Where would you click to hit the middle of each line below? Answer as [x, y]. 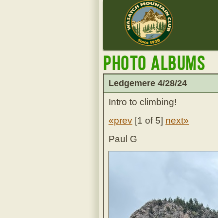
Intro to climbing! [143, 102]
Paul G [123, 139]
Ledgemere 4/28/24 [148, 83]
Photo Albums [154, 64]
